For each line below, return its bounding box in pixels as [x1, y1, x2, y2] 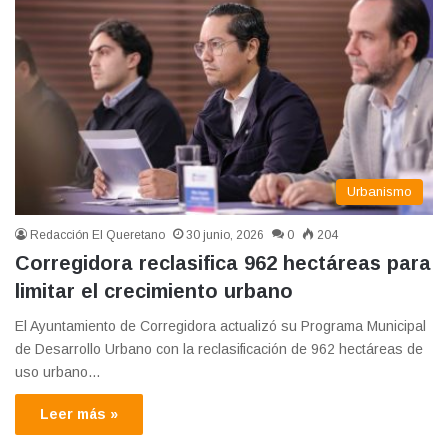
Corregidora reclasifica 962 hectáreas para [15, 251, 431, 274]
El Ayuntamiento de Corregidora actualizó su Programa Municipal [15, 317, 426, 334]
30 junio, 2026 [186, 227, 264, 242]
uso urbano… [15, 363, 101, 380]
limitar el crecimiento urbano [15, 279, 293, 302]
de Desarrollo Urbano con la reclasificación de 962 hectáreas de [15, 340, 423, 357]
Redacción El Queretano [30, 227, 165, 242]
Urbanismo [347, 183, 412, 199]
